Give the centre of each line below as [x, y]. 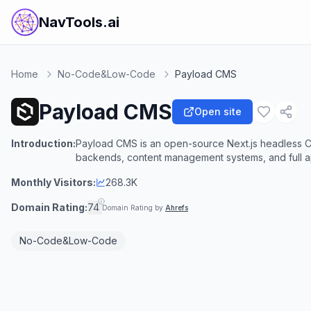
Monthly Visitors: [53, 182]
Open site [218, 111]
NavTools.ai [79, 22]
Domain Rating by [134, 208]
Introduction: [43, 143]
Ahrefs [177, 208]
